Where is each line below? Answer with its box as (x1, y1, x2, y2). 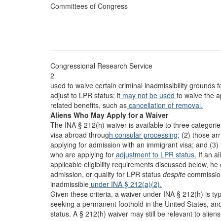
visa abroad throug (50, 130, 109, 140)
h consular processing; (109, 130, 180, 140)
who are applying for (50, 149, 114, 159)
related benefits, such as (50, 100, 127, 110)
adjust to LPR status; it (50, 90, 120, 100)
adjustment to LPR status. (114, 149, 196, 159)
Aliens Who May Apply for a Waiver (50, 110, 168, 120)
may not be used (120, 90, 177, 100)
